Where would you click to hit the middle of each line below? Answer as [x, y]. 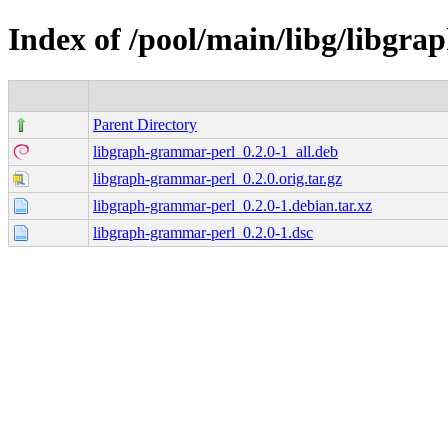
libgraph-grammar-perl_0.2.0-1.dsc [203, 232]
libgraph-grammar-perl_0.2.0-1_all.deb [215, 151]
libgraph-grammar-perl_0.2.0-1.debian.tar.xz [232, 205]
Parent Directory [145, 124]
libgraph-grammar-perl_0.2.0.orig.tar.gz [217, 178]
